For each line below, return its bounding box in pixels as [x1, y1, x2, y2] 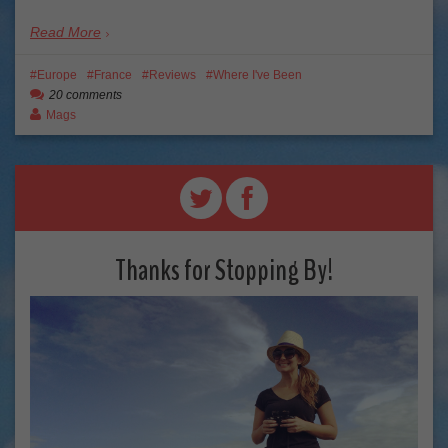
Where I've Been [213, 67, 302, 82]
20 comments [49, 87, 122, 102]
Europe [37, 67, 77, 82]
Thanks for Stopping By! [115, 249, 333, 291]
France [94, 67, 132, 82]
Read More [30, 24, 101, 41]
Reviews [149, 67, 196, 82]
